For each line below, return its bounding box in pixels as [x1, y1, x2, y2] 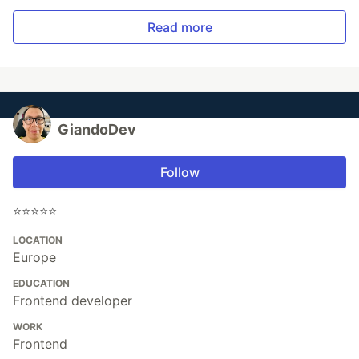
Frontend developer [13, 292, 132, 309]
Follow [159, 164, 200, 181]
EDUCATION [13, 277, 70, 290]
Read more [147, 19, 212, 36]
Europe [13, 249, 56, 266]
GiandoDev [58, 121, 136, 139]
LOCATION [13, 234, 63, 247]
